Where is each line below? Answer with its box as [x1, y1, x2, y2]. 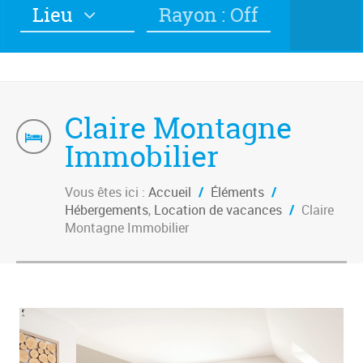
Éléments [211, 183, 264, 202]
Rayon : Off [159, 2, 258, 29]
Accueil [148, 183, 191, 202]
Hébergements [65, 201, 148, 220]
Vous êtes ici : [65, 183, 148, 202]
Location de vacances [154, 201, 282, 220]
